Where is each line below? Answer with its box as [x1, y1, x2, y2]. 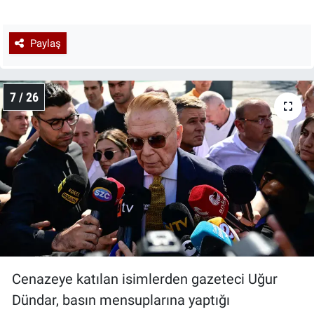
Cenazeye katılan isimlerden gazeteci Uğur [12, 271, 278, 288]
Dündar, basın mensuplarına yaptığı [12, 292, 230, 309]
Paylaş [29, 36, 61, 50]
